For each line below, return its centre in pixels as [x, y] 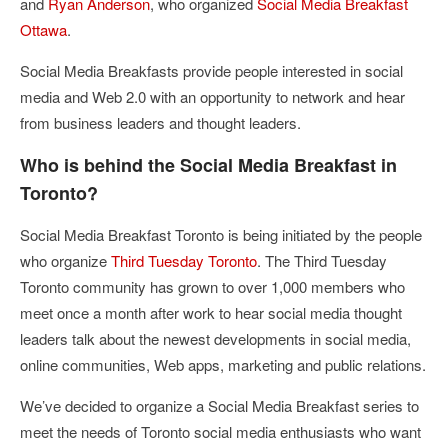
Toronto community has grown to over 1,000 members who [212, 286]
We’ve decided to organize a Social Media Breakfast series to [219, 405]
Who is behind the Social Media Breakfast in [208, 165]
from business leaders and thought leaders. [160, 122]
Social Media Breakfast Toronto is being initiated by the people [221, 234]
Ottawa [43, 29]
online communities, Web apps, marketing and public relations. [223, 364]
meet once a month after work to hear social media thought [211, 312]
